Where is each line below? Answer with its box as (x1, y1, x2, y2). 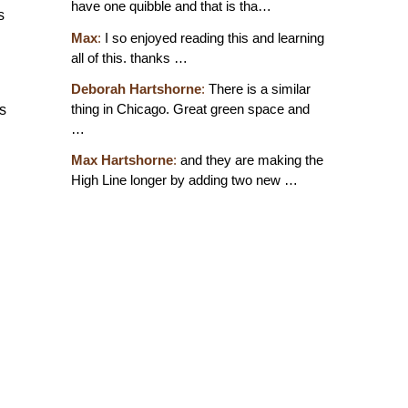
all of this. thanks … (70, 49, 188, 66)
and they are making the (176, 151, 323, 168)
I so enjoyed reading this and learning (100, 29, 324, 46)
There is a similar (204, 80, 311, 97)
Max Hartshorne (70, 151, 173, 168)
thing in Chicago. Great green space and (70, 100, 310, 117)
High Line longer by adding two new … (70, 171, 298, 188)
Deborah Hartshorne (70, 80, 201, 97)
